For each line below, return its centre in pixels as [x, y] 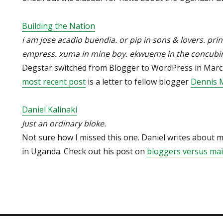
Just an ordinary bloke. [64, 123]
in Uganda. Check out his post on [84, 151]
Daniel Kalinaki [50, 110]
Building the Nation [58, 26]
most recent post [54, 82]
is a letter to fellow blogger [138, 82]
